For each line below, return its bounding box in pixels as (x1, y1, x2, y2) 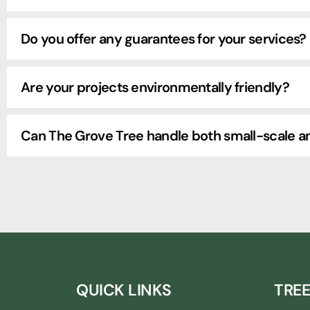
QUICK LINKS (76, 280, 172, 300)
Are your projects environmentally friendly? (21, 78, 289, 96)
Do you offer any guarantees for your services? (21, 30, 307, 48)
